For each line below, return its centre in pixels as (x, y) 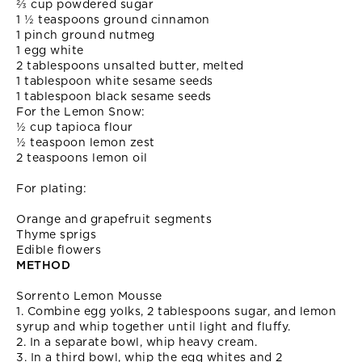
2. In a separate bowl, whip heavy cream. (137, 342)
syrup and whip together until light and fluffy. (154, 326)
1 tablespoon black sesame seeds (114, 96)
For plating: (51, 188)
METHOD (43, 265)
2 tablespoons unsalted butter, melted (130, 65)
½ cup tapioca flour (75, 127)
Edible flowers (59, 250)
